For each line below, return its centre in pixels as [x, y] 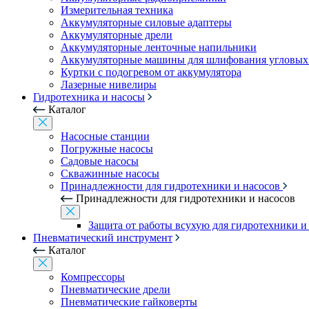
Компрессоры [93, 277]
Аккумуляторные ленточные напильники [159, 47]
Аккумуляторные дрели [117, 35]
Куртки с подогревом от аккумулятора [151, 72]
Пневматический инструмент [103, 238]
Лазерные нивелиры [109, 84]
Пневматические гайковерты [129, 302]
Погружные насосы [107, 149]
